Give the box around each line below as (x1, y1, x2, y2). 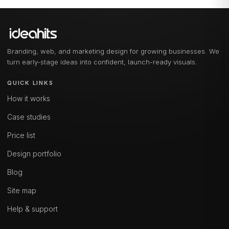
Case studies (7, 112, 51, 121)
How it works (7, 94, 50, 103)
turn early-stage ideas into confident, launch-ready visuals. (7, 58, 197, 66)
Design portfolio (7, 149, 61, 158)
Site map (7, 186, 36, 195)
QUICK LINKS (7, 79, 54, 86)
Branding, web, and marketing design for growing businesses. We (7, 47, 219, 55)
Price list (7, 131, 35, 140)
